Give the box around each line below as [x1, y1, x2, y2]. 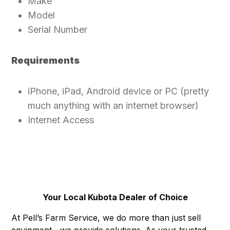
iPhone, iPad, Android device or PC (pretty [28, 86, 209, 97]
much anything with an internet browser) [28, 100, 199, 111]
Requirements [11, 55, 80, 66]
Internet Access [28, 114, 94, 126]
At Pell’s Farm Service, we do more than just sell [11, 212, 201, 223]
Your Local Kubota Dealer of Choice [42, 191, 188, 202]
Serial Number [28, 24, 88, 35]
